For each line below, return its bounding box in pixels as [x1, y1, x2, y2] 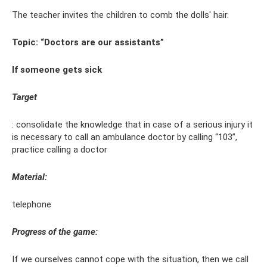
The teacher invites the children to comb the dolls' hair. [12, 10, 229, 21]
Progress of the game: [12, 226, 98, 238]
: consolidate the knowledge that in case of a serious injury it [12, 119, 253, 131]
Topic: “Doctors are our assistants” [12, 37, 164, 48]
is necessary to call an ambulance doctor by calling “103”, [12, 132, 237, 143]
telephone [12, 199, 51, 210]
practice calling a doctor [12, 144, 107, 156]
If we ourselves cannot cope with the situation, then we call [12, 254, 249, 265]
